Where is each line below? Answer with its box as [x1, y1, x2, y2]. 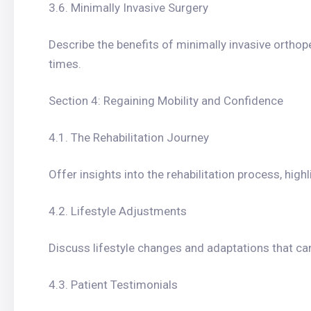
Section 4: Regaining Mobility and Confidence [49, 94, 283, 108]
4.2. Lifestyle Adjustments [49, 204, 187, 218]
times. [49, 57, 81, 71]
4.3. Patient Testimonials [49, 278, 178, 292]
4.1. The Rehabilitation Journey [49, 131, 209, 144]
